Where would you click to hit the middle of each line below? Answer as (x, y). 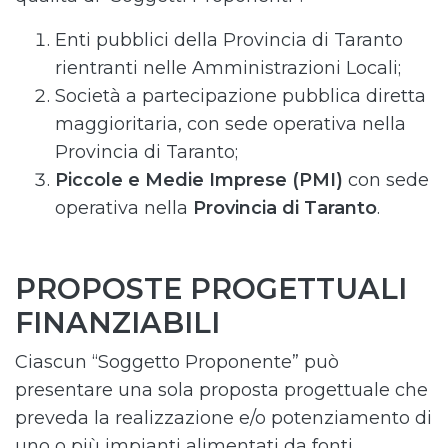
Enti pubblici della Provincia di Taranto (229, 40)
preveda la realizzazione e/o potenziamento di (223, 418)
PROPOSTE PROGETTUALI (211, 288)
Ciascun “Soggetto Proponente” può (177, 362)
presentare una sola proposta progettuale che (221, 390)
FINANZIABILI (117, 322)
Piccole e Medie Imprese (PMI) (201, 180)
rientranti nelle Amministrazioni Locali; (228, 68)
